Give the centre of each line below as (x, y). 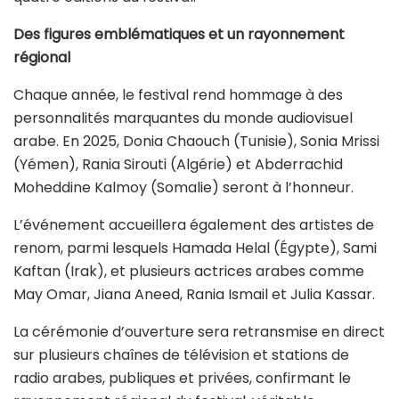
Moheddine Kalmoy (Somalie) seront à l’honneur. (183, 187)
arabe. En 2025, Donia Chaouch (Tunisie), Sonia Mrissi (196, 141)
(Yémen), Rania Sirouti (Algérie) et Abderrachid (178, 164)
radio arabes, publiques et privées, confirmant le (182, 378)
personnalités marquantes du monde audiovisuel (183, 118)
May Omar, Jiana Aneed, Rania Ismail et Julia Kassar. (194, 294)
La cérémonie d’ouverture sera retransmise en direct (199, 331)
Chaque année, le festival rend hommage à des (178, 94)
